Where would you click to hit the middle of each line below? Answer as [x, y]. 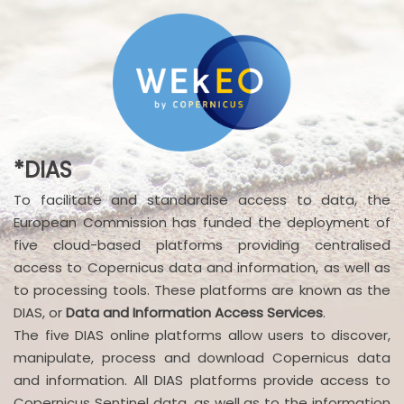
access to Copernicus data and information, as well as [202, 267]
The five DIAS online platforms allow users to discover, [202, 335]
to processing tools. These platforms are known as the [202, 289]
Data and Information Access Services [194, 312]
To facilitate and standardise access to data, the [202, 199]
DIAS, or [40, 312]
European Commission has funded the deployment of [202, 222]
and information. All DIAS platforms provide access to [202, 380]
